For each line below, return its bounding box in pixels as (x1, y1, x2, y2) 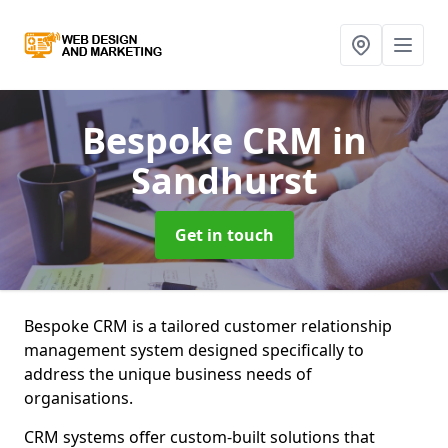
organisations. (24, 387, 133, 409)
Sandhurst (130, 156, 318, 205)
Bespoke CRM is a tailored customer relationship (24, 315, 392, 337)
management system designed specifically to (24, 339, 364, 361)
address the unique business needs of (24, 363, 312, 385)
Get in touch (174, 224, 274, 246)
